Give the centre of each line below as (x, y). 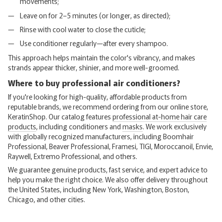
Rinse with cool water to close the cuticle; (83, 29)
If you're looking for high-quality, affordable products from (97, 96)
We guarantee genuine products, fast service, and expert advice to (108, 169)
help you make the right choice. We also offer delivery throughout (108, 179)
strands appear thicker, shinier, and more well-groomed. (94, 67)
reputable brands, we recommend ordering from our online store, (108, 106)
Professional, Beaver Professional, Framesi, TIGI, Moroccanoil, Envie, (111, 146)
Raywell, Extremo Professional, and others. (73, 156)
